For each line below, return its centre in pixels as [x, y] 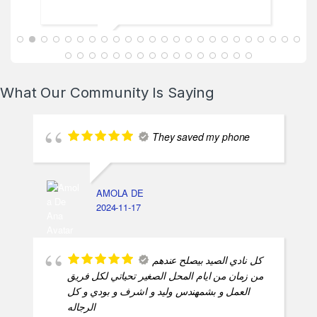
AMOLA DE [120, 207]
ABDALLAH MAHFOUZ [132, 55]
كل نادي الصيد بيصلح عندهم [207, 273]
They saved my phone [201, 150]
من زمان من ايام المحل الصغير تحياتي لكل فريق [165, 289]
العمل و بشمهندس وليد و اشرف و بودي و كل [158, 305]
